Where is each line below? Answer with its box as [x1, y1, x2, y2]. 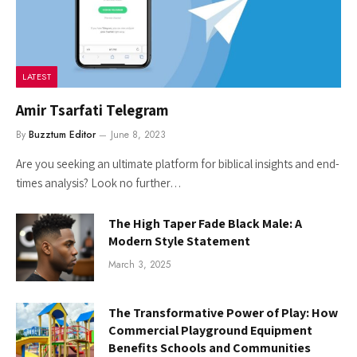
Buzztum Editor [29, 127, 96, 143]
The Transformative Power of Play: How [108, 304, 338, 322]
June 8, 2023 [111, 127, 166, 143]
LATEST [22, 70, 52, 84]
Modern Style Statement [108, 233, 250, 250]
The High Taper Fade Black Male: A [108, 215, 302, 233]
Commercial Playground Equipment [108, 322, 312, 339]
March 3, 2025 [108, 257, 171, 273]
